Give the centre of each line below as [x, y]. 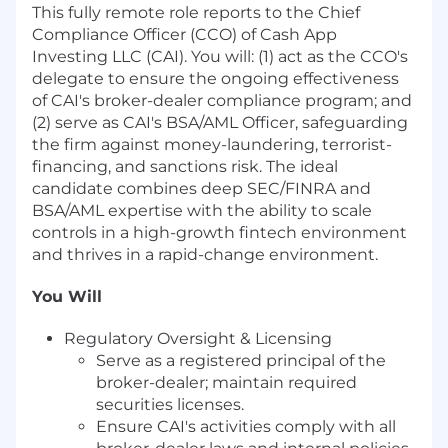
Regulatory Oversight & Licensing [198, 338]
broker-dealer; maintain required [226, 382]
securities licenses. [170, 404]
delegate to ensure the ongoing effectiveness [215, 78]
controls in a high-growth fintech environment [219, 232]
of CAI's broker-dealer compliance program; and [222, 100]
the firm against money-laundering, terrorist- [212, 144]
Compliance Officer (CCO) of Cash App [184, 34]
